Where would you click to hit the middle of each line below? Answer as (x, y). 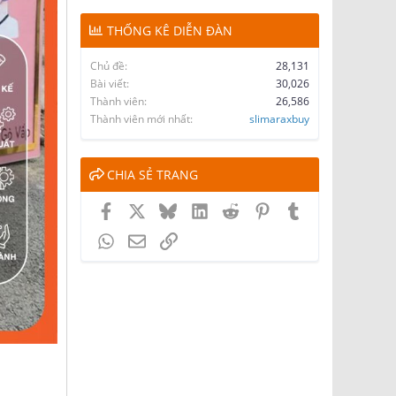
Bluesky (200, 209)
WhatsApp (145, 239)
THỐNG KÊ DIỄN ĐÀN (170, 30)
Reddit (259, 209)
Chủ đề (107, 65)
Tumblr (324, 209)
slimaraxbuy (279, 118)
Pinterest (297, 209)
